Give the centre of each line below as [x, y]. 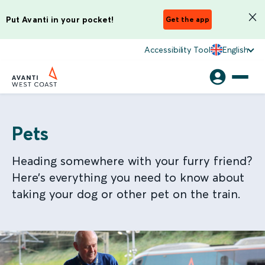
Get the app [188, 19]
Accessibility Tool [177, 50]
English [235, 50]
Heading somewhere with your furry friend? [132, 161]
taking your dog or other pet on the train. [126, 194]
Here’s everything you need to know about [128, 177]
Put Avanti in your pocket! [60, 19]
